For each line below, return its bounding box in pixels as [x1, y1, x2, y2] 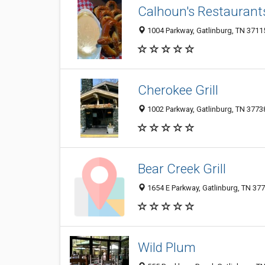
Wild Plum [138, 240, 196, 256]
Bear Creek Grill [138, 161, 226, 177]
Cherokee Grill [138, 82, 218, 98]
